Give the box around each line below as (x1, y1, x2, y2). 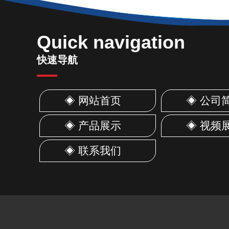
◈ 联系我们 (64, 144, 121, 156)
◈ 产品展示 (64, 119, 121, 131)
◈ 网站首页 (64, 94, 121, 106)
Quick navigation (37, 31, 185, 53)
